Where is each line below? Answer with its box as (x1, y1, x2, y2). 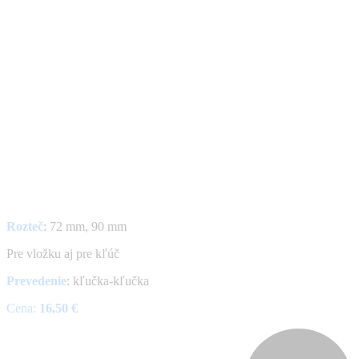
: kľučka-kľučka (67, 273, 149, 288)
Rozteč (6, 219, 43, 233)
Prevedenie (6, 273, 67, 288)
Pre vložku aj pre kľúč (6, 246, 119, 260)
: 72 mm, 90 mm (43, 219, 127, 233)
